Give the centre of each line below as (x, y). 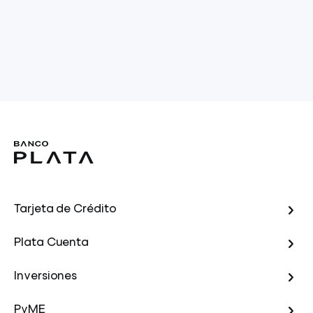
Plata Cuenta (52, 243)
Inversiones (46, 276)
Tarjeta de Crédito (65, 209)
